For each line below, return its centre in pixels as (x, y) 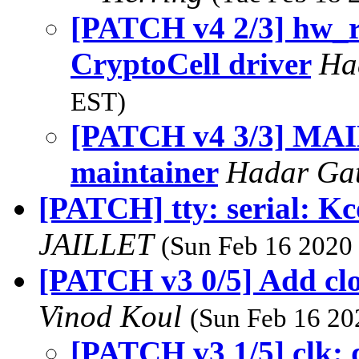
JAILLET (100, 244)
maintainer (144, 171)
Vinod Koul (114, 316)
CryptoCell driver (191, 63)
